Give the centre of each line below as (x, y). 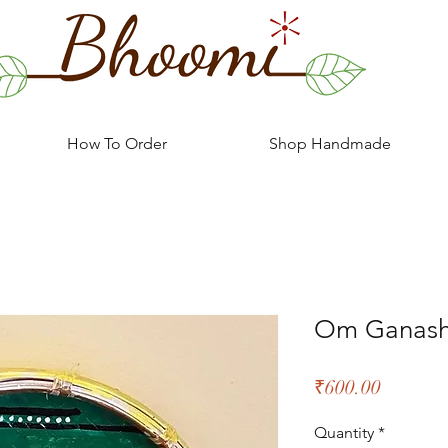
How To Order (117, 143)
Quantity (344, 432)
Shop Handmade (330, 143)
